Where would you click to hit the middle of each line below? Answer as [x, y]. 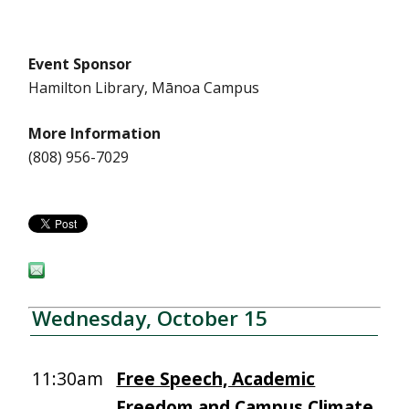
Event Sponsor [80, 64]
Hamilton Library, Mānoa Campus [144, 88]
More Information [95, 133]
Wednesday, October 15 [150, 318]
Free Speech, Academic [216, 378]
